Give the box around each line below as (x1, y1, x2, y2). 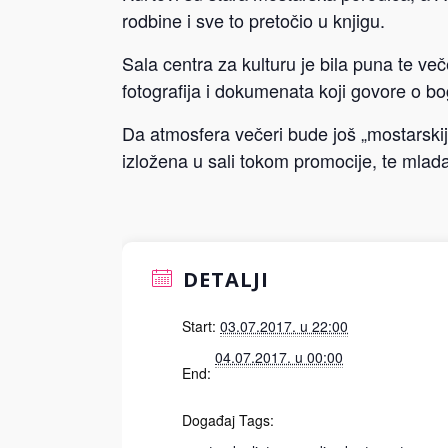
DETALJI (177, 266, 269, 293)
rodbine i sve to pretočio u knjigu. (122, 7, 385, 33)
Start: (182, 316, 216, 336)
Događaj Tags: (182, 410, 274, 430)
